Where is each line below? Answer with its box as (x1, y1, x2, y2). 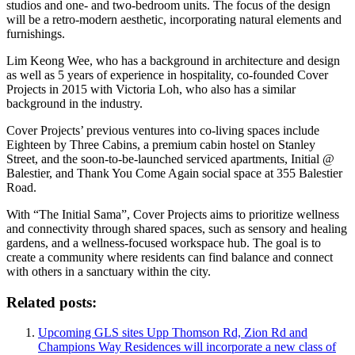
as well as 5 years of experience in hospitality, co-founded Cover (6, 67, 328, 82)
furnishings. (6, 26, 65, 40)
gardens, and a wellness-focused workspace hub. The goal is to (6, 235, 321, 250)
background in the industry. (6, 96, 143, 110)
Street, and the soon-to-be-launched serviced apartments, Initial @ (6, 151, 334, 166)
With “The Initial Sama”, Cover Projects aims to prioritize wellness (6, 207, 339, 221)
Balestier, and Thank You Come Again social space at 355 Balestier (6, 166, 342, 180)
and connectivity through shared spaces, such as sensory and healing (6, 221, 347, 235)
